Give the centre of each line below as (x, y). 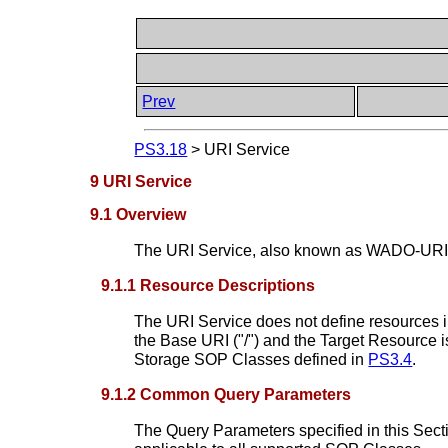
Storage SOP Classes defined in (251, 359)
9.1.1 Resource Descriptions (208, 285)
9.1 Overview (138, 214)
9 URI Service (141, 181)
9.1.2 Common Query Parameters (226, 394)
